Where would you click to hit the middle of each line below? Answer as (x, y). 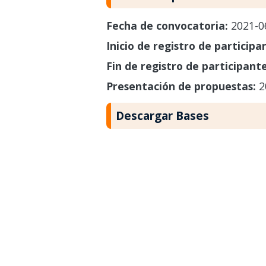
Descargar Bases (162, 116)
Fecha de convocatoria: (168, 25)
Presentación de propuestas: (182, 86)
